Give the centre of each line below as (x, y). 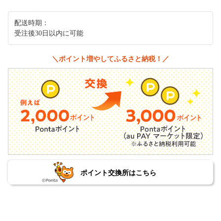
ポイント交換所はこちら (118, 172)
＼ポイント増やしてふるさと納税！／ (110, 58)
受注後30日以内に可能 (49, 33)
